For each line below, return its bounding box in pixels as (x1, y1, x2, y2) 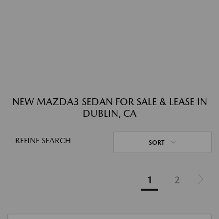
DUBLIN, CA (83, 108, 136, 119)
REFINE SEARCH (15, 136, 71, 145)
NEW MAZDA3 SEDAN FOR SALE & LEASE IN (12, 96, 207, 108)
